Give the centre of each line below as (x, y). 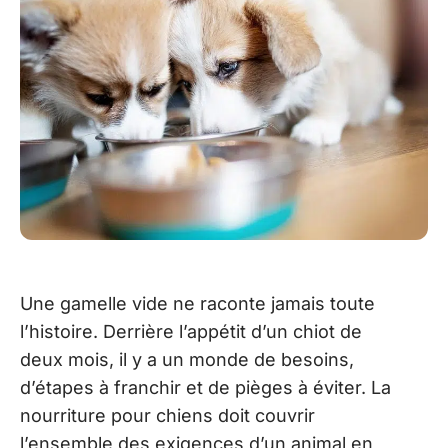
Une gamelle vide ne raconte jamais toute (197, 303)
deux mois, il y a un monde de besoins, (187, 359)
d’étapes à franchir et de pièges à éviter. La (205, 387)
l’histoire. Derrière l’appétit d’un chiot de (191, 331)
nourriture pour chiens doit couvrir (167, 415)
